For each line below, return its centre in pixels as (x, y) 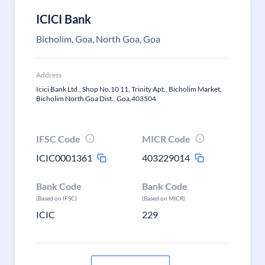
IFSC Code (58, 139)
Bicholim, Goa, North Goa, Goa (98, 39)
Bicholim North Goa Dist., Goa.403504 (96, 98)
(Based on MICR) (164, 198)
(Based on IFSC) (56, 198)
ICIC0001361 (64, 158)
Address (49, 75)
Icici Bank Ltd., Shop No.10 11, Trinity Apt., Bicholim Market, (129, 89)
